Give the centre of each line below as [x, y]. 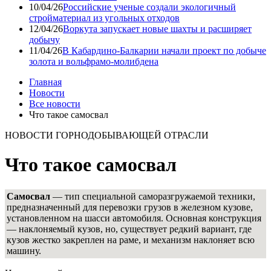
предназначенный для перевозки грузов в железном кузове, [130, 207]
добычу [44, 39]
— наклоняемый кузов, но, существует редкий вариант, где [129, 229]
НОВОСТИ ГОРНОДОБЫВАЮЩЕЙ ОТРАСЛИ [107, 135]
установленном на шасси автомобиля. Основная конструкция [134, 218]
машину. [24, 250]
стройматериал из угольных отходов [104, 18]
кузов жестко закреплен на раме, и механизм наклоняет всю [131, 240]
